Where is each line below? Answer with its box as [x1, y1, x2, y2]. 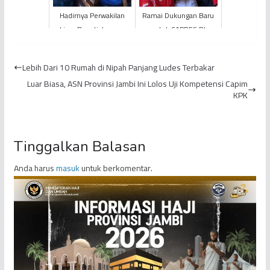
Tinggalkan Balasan [13, 137, 146, 157]
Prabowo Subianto [148, 36, 208, 51]
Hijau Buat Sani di [63, 36, 121, 51]
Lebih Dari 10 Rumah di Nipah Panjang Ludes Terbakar [22, 59, 215, 75]
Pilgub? [80, 50, 104, 64]
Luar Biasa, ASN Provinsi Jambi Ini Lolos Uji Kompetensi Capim [27, 76, 248, 92]
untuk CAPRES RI [151, 22, 206, 37]
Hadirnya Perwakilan [59, 8, 125, 23]
